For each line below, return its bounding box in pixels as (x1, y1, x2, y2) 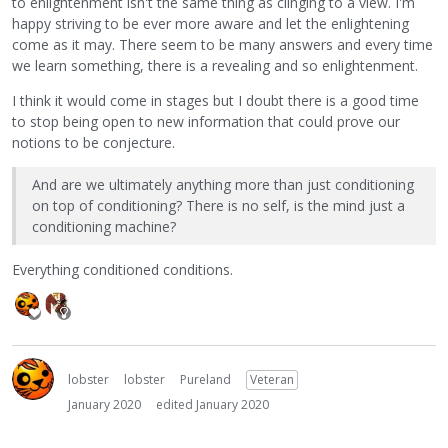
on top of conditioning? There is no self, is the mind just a (32, 196, 405, 216)
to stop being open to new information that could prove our (12, 111, 400, 131)
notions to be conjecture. (12, 132, 175, 152)
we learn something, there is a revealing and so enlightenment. (12, 55, 418, 75)
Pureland (180, 370, 231, 388)
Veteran (250, 370, 294, 388)
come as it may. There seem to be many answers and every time (12, 34, 433, 54)
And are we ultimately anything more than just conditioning (32, 175, 414, 195)
